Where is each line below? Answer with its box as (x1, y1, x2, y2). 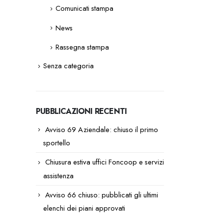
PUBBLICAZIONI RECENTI (36, 105, 127, 117)
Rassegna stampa (55, 42, 109, 53)
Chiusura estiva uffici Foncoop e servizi (45, 157, 164, 168)
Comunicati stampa (55, 3, 113, 14)
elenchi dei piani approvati (43, 203, 125, 214)
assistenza (43, 170, 74, 181)
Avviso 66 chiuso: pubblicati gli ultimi (45, 189, 158, 200)
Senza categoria (43, 60, 94, 71)
